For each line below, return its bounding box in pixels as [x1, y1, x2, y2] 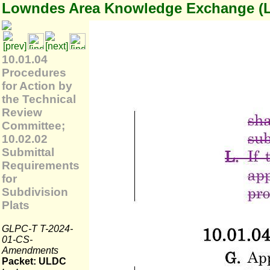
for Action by [2, 80, 72, 92]
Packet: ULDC [2, 256, 66, 266]
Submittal [2, 146, 54, 159]
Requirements [2, 159, 80, 172]
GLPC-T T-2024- [2, 223, 73, 234]
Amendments [2, 245, 58, 256]
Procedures [2, 66, 66, 79]
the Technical [2, 93, 76, 105]
